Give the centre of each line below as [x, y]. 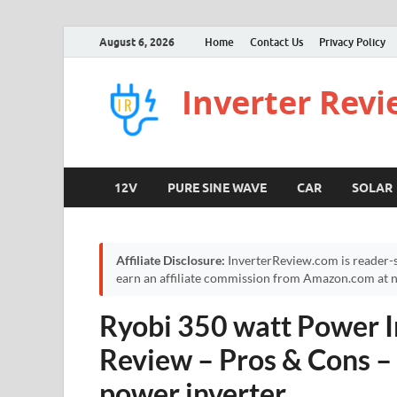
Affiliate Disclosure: [171, 261]
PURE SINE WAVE [217, 187]
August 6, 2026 [137, 42]
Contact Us [276, 42]
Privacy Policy [352, 42]
